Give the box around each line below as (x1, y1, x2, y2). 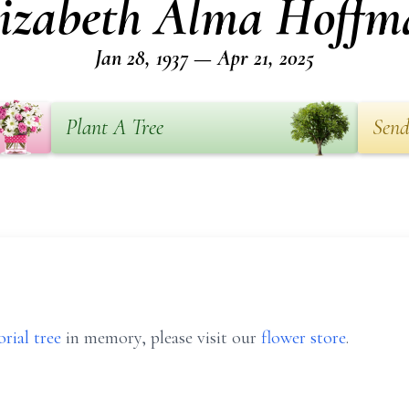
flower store (261, 327, 346, 349)
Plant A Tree (66, 114, 163, 141)
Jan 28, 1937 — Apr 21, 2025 (95, 45, 314, 71)
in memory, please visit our (61, 327, 261, 349)
